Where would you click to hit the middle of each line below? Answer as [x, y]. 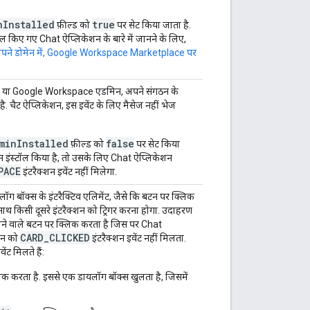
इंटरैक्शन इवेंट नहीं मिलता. [138, 238]
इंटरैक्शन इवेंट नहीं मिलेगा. [69, 171]
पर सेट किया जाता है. [153, 25]
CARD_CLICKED [55, 237]
